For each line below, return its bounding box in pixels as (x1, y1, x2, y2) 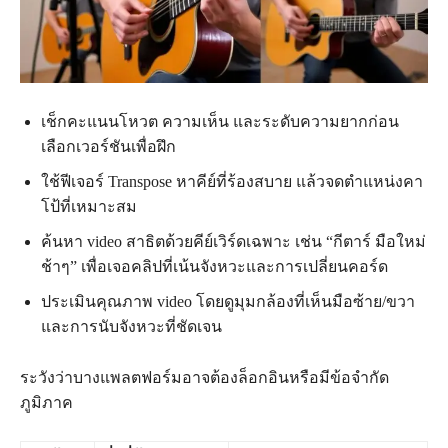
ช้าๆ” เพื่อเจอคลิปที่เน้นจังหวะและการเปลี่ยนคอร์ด (41, 258, 388, 276)
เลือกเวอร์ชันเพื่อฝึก (41, 138, 176, 156)
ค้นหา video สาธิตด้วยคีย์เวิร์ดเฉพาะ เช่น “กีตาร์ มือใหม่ (41, 233, 426, 251)
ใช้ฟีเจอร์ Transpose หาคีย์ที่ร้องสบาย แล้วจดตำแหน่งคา (41, 173, 423, 191)
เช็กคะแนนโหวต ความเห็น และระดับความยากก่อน (41, 113, 399, 131)
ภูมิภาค (20, 394, 73, 412)
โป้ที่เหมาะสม (41, 198, 137, 216)
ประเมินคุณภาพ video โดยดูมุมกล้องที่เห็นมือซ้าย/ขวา (41, 293, 415, 311)
